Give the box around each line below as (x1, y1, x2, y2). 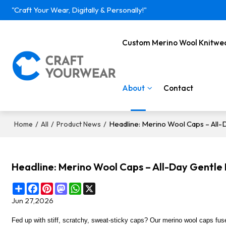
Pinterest (53, 181, 85, 191)
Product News (56, 120, 101, 129)
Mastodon (67, 181, 101, 191)
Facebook (39, 181, 74, 191)
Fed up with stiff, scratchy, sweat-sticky (12, 216, 131, 224)
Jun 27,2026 (12, 195, 54, 205)
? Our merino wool (144, 216, 200, 224)
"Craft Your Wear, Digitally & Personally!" (12, 5, 147, 15)
